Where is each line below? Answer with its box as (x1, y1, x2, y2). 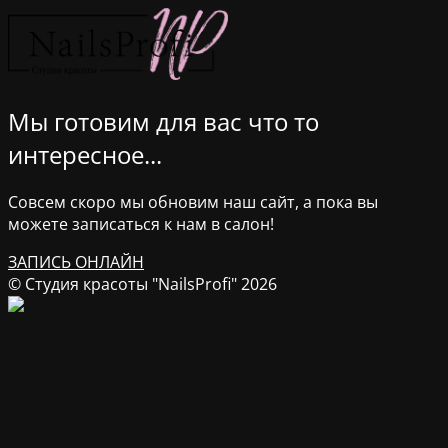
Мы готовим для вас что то (8, 105, 319, 139)
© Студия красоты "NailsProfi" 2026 (8, 273, 277, 296)
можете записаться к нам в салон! (8, 213, 274, 236)
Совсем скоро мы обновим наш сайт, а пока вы (8, 191, 378, 214)
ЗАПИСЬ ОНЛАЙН (8, 251, 144, 274)
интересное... (8, 138, 162, 172)
